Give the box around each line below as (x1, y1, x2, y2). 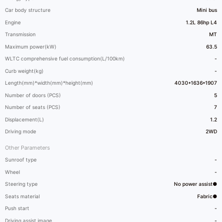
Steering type (5, 181, 38, 187)
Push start (5, 205, 30, 212)
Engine (5, 19, 21, 25)
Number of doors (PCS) (5, 92, 61, 98)
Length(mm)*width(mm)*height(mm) (5, 80, 94, 86)
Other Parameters (5, 144, 51, 152)
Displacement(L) (5, 116, 45, 122)
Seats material (5, 193, 40, 199)
